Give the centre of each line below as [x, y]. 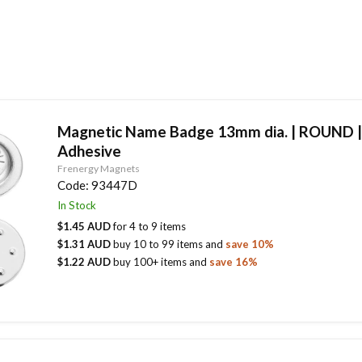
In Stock [78, 205]
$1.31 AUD [85, 244]
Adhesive [89, 150]
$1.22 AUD [85, 261]
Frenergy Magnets [98, 168]
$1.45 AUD [85, 226]
